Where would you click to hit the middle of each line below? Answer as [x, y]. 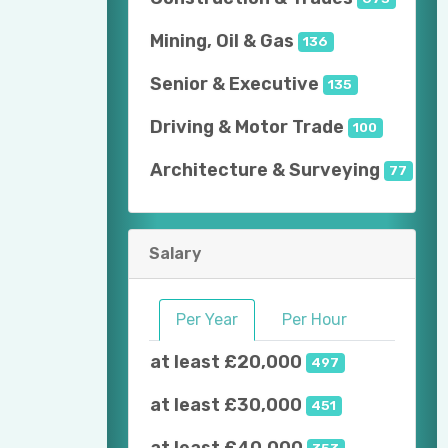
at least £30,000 [226, 405]
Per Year [207, 320]
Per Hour [314, 320]
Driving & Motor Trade [247, 127]
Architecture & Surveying [265, 170]
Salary [175, 254]
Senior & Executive [234, 84]
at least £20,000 [226, 362]
